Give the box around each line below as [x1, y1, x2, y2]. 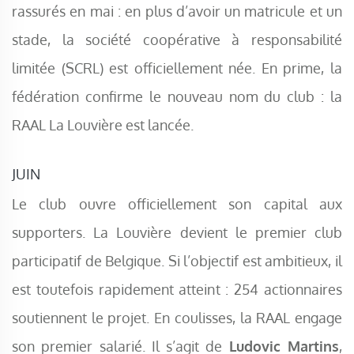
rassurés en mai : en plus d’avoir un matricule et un [12, 2, 342, 21]
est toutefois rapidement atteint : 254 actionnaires [12, 280, 342, 299]
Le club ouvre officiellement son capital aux [12, 194, 342, 213]
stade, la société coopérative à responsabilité [12, 30, 342, 49]
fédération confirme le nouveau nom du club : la [12, 87, 342, 106]
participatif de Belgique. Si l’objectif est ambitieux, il [12, 251, 342, 270]
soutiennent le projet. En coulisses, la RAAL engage [12, 308, 342, 327]
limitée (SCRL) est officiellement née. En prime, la [12, 58, 342, 77]
